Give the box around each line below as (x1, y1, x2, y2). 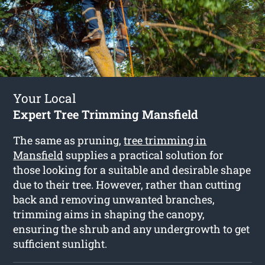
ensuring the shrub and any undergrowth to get (13, 221, 250, 236)
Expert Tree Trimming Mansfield (13, 106, 199, 122)
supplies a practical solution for (63, 147, 224, 162)
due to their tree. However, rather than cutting (13, 177, 241, 192)
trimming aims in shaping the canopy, (13, 206, 205, 221)
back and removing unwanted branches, (13, 192, 215, 206)
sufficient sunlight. (13, 236, 108, 251)
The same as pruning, (13, 132, 124, 147)
